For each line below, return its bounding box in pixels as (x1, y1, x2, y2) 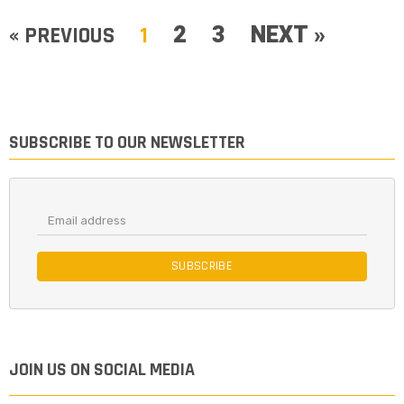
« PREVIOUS (9, 22, 115, 51)
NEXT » (251, 19, 326, 53)
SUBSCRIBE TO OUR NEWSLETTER (9, 131, 245, 155)
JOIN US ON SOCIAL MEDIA (9, 358, 195, 382)
